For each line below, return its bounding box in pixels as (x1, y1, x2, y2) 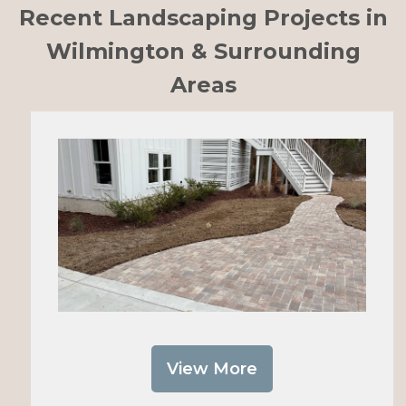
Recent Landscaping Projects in (18, 4, 388, 31)
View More (167, 359, 257, 379)
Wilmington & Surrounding (45, 37, 361, 64)
